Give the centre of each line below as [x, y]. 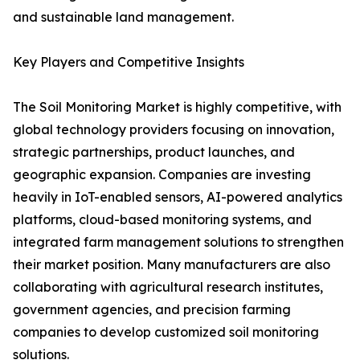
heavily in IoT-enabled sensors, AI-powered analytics [178, 197]
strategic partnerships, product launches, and [154, 152]
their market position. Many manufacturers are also [172, 265]
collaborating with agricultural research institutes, [168, 287]
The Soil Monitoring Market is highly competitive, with [177, 107]
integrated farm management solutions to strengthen [178, 242]
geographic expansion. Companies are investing [162, 175]
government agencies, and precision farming [152, 310]
